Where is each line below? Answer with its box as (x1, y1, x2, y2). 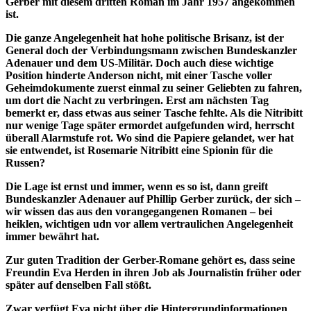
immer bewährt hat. (6, 230, 99, 242)
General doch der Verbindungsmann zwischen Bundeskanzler (6, 44, 297, 56)
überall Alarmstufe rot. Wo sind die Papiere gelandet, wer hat (6, 131, 294, 144)
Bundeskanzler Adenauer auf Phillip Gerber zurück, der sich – (6, 192, 301, 205)
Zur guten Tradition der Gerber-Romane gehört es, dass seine (6, 253, 295, 266)
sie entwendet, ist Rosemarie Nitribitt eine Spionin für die (6, 144, 273, 156)
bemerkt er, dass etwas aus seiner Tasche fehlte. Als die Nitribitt (6, 106, 303, 119)
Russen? (6, 156, 45, 169)
